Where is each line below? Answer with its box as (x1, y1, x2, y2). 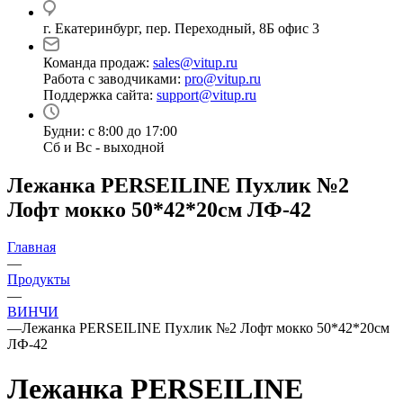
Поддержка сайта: (43, 86, 157, 103)
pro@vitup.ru (184, 70, 261, 86)
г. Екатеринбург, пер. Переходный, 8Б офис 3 (43, 20, 319, 36)
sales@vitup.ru (153, 54, 237, 70)
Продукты (7, 272, 70, 288)
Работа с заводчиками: (43, 70, 184, 86)
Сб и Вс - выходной (43, 139, 165, 155)
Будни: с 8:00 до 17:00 (43, 122, 177, 139)
